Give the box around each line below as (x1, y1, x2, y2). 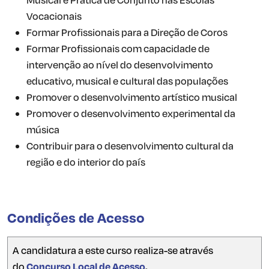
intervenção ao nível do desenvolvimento (26, 58, 213, 71)
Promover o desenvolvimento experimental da (26, 107, 235, 120)
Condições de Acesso (7, 208, 145, 227)
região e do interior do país (26, 156, 145, 169)
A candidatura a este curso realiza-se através (13, 244, 213, 257)
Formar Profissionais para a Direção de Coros (26, 26, 228, 39)
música (26, 123, 59, 136)
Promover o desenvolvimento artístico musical (26, 91, 237, 104)
